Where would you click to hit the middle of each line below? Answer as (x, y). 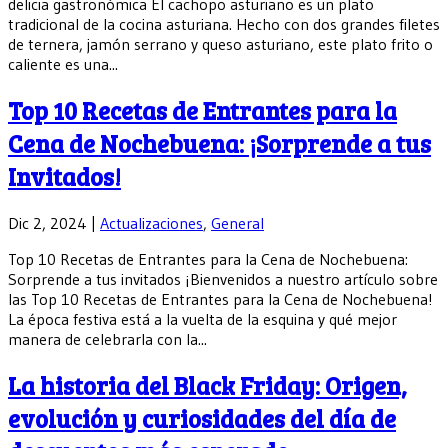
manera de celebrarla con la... (107, 338)
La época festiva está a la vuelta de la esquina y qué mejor (202, 318)
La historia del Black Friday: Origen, (207, 385)
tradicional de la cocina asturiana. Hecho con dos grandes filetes (224, 23)
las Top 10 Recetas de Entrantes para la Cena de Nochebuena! (220, 298)
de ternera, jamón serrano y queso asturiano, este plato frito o (220, 43)
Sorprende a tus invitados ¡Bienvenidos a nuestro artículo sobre (223, 278)
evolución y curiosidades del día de (202, 418)
